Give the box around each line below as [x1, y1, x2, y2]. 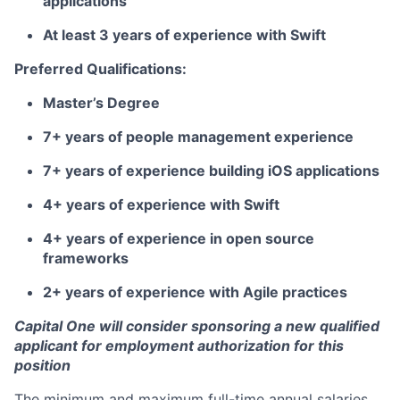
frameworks [43, 249, 129, 267]
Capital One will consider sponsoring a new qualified [14, 317, 379, 335]
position [14, 356, 71, 374]
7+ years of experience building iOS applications [43, 162, 379, 179]
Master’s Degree [43, 94, 160, 112]
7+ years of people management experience [43, 128, 354, 146]
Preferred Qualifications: [14, 60, 187, 78]
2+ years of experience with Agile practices [43, 283, 347, 301]
